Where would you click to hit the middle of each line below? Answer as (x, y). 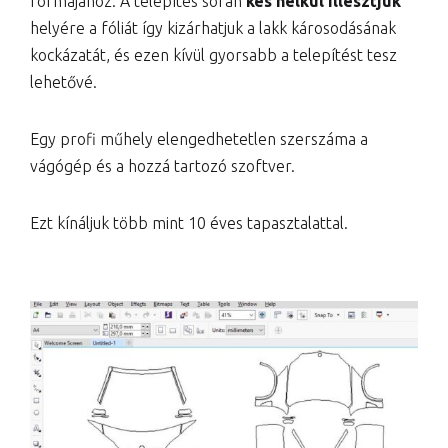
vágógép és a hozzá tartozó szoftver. (162, 165)
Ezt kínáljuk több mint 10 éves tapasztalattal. (189, 222)
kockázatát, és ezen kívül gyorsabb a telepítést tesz (213, 54)
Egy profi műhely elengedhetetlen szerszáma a (199, 138)
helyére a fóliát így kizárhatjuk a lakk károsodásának (213, 27)
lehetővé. (63, 81)
